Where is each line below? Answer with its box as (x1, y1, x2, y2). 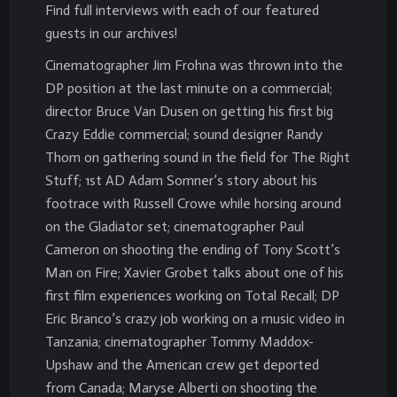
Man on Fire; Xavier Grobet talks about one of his (45, 264, 344, 281)
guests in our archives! (45, 25, 177, 42)
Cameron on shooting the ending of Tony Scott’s (45, 241, 340, 258)
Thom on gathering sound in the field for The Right (45, 149, 350, 166)
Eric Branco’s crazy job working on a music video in (45, 310, 345, 327)
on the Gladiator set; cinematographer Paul (45, 218, 304, 235)
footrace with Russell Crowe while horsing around (45, 195, 341, 212)
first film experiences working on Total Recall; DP (45, 287, 339, 304)
